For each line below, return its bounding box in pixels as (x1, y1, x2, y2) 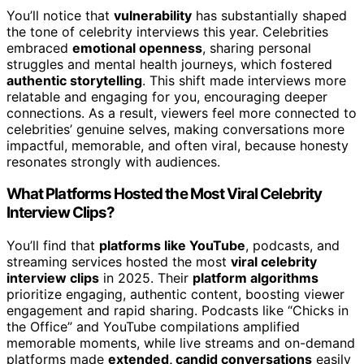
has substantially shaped (192, 6, 347, 24)
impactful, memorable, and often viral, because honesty (6, 136, 349, 154)
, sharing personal (202, 39, 311, 56)
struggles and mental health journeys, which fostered (6, 55, 332, 72)
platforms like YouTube (99, 237, 245, 254)
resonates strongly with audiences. (6, 153, 220, 170)
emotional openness (72, 39, 202, 56)
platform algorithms (193, 270, 318, 287)
